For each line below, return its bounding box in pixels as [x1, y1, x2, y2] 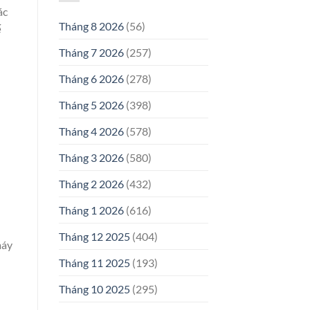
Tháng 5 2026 [58, 98, 124, 112]
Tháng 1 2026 [58, 203, 124, 217]
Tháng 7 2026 [58, 46, 124, 60]
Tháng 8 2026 [58, 19, 124, 33]
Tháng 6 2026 [58, 72, 124, 86]
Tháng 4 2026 [58, 125, 124, 138]
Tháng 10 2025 [58, 282, 130, 296]
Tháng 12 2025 [58, 230, 130, 244]
